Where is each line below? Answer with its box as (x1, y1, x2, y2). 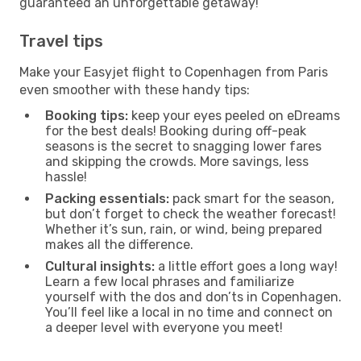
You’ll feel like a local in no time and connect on (45, 304, 333, 320)
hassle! (45, 168, 87, 185)
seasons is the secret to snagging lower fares (45, 138, 322, 154)
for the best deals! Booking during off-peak (45, 122, 306, 139)
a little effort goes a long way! (155, 258, 338, 274)
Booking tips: (45, 107, 128, 123)
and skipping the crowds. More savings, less (45, 153, 309, 169)
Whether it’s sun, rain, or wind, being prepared (45, 221, 322, 237)
